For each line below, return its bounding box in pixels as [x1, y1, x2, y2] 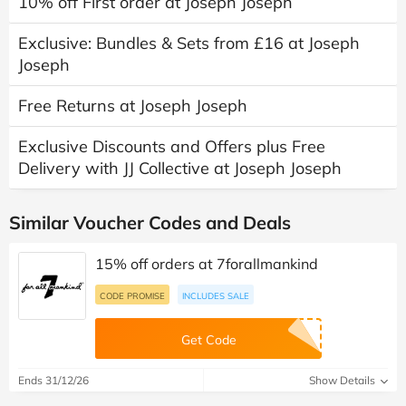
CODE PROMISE [100, 290, 165, 302]
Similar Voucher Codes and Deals [9, 211, 291, 235]
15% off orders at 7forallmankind [95, 255, 318, 274]
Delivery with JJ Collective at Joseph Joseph [18, 158, 342, 179]
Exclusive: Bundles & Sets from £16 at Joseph [18, 33, 360, 54]
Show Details [309, 373, 378, 388]
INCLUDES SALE [182, 290, 249, 302]
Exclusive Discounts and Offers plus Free [18, 136, 325, 158]
